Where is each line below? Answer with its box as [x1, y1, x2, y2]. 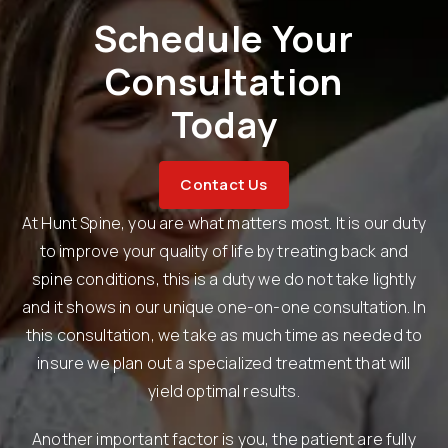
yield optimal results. [148, 379, 300, 402]
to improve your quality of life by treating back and [39, 239, 409, 262]
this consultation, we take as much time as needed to [25, 323, 423, 346]
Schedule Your [93, 13, 355, 63]
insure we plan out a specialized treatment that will [37, 351, 411, 374]
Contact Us [180, 173, 268, 195]
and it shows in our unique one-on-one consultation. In [22, 295, 426, 318]
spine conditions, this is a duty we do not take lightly [32, 267, 416, 290]
